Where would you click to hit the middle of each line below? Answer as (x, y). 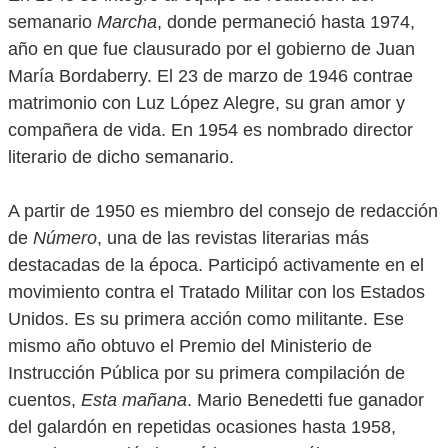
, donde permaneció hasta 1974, (286, 22)
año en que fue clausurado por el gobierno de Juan (211, 49)
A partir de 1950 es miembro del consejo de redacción (223, 211)
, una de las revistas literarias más (233, 238)
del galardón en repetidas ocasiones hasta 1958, (202, 427)
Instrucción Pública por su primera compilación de (206, 373)
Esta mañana (134, 400)
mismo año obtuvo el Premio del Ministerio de (190, 346)
